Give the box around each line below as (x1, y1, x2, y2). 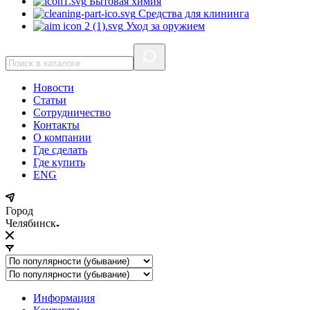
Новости (33, 81, 74, 93)
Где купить (33, 156, 85, 168)
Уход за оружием (123, 19, 205, 32)
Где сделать (33, 143, 87, 156)
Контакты (33, 118, 80, 131)
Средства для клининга (136, 7, 249, 19)
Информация (33, 291, 95, 304)
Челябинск (6, 217, 56, 229)
